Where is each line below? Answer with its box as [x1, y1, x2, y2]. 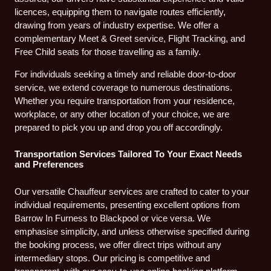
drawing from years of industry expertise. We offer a [15, 20, 219, 31]
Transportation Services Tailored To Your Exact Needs [15, 149, 243, 159]
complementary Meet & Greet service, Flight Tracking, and [15, 33, 246, 44]
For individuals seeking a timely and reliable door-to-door [15, 69, 237, 80]
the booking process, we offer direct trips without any [15, 239, 222, 250]
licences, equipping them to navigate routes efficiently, [15, 7, 226, 18]
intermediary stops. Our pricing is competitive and [15, 252, 211, 263]
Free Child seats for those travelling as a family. [15, 47, 201, 57]
